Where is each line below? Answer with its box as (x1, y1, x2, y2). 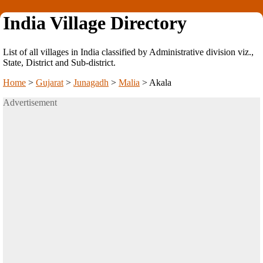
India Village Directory (3, 12, 187, 34)
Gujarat (36, 77, 63, 87)
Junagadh (73, 77, 109, 87)
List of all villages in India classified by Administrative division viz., (3, 46, 254, 57)
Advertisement (3, 97, 57, 107)
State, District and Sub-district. (3, 57, 116, 68)
